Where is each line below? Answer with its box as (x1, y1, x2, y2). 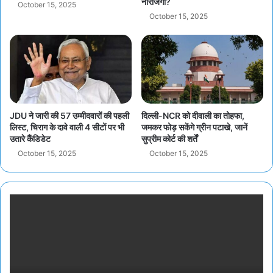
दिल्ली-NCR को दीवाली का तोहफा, (141, 110, 244, 121)
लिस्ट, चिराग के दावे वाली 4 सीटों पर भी (10, 122, 124, 133)
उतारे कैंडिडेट (10, 133, 51, 144)
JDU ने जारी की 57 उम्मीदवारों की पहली (10, 110, 129, 121)
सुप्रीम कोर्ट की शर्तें (141, 133, 197, 144)
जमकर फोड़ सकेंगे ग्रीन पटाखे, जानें (141, 122, 247, 133)
